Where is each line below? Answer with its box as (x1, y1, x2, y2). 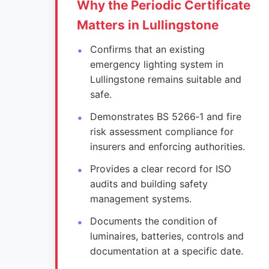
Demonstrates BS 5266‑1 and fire (90, 110, 242, 122)
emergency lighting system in (90, 58, 224, 70)
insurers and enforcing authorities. (90, 141, 246, 153)
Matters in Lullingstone (77, 17, 219, 32)
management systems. (90, 193, 192, 205)
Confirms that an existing (90, 43, 205, 55)
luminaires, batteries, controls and (90, 230, 244, 242)
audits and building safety (90, 178, 208, 190)
